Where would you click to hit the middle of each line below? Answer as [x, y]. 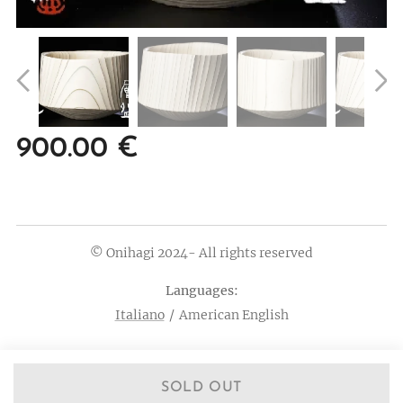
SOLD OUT [201, 388]
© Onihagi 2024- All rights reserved [201, 253]
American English [233, 315]
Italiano [139, 315]
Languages [199, 291]
